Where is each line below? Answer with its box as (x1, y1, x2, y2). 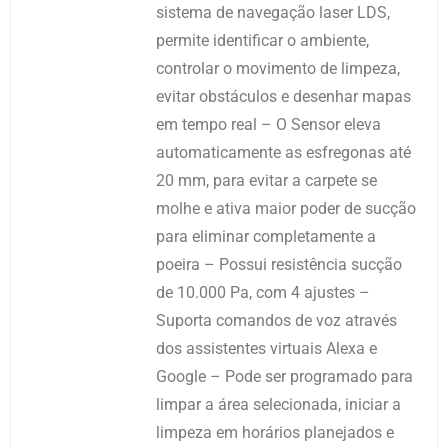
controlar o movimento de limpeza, (156, 58, 400, 78)
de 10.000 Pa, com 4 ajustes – (156, 282, 370, 302)
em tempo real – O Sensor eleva (156, 114, 381, 134)
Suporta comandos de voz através (156, 310, 397, 330)
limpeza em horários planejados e (156, 422, 394, 442)
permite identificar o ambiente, (156, 30, 369, 50)
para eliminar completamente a (156, 226, 376, 246)
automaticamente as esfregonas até (156, 142, 411, 162)
